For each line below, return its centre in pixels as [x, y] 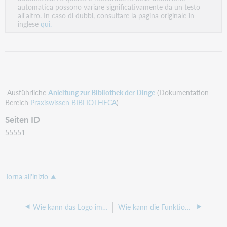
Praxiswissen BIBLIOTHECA [74, 102]
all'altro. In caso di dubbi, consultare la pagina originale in [106, 15]
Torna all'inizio [27, 176]
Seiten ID [23, 120]
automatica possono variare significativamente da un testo [109, 6]
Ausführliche [27, 92]
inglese [29, 24]
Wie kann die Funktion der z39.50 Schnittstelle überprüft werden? [187, 207]
